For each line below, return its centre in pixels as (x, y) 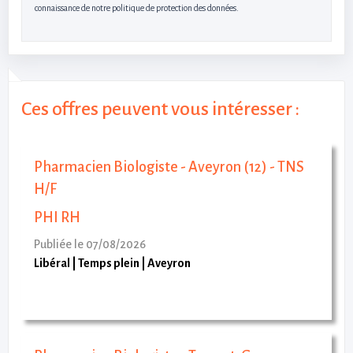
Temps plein (109, 263)
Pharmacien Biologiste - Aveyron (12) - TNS (169, 167)
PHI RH (57, 217)
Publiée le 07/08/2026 (90, 244)
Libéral (52, 263)
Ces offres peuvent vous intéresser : (160, 108)
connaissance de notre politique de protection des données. (137, 7)
